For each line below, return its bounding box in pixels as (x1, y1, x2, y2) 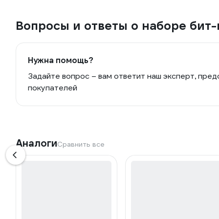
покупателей (28, 83, 77, 93)
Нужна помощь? (28, 55, 93, 66)
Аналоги (16, 137, 57, 150)
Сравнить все (57, 140, 105, 149)
